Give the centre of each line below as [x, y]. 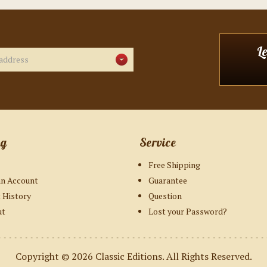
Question [165, 196]
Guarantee [168, 181]
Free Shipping [174, 165]
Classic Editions [128, 256]
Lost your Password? [188, 212]
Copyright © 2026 [55, 256]
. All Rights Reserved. [207, 256]
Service [158, 142]
